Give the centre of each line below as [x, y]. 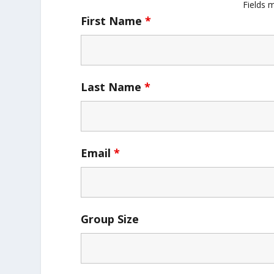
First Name [113, 20]
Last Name [113, 87]
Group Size [110, 219]
